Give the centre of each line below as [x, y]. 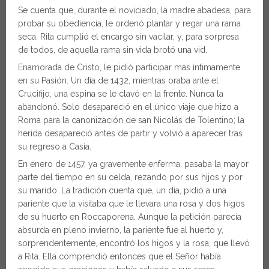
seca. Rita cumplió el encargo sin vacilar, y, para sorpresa [128, 36]
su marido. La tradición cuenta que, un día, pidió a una [122, 190]
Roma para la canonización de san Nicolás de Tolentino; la [131, 120]
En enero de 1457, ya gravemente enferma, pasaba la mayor [133, 164]
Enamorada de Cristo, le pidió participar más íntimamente [129, 67]
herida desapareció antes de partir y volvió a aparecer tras [130, 133]
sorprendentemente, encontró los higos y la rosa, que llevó [134, 243]
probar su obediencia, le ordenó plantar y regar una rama [129, 23]
